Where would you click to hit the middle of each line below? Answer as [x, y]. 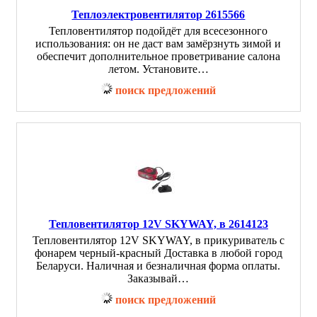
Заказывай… [158, 278]
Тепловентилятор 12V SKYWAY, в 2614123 [158, 224]
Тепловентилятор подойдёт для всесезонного [158, 31]
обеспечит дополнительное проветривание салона [158, 56]
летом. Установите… [158, 69]
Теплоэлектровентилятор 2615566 [158, 15]
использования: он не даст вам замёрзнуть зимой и [158, 44]
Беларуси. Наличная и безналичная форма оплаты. [158, 266]
